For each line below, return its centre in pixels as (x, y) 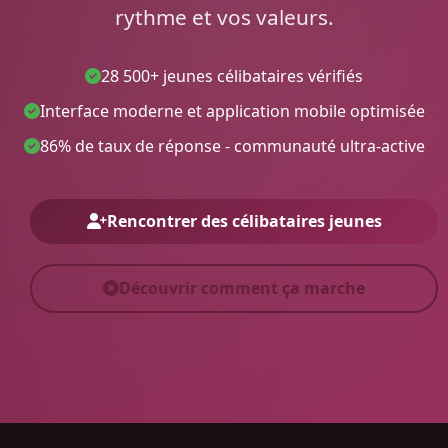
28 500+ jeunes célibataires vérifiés (232, 75)
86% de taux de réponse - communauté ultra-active (232, 145)
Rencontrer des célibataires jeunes (244, 220)
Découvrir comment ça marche (242, 287)
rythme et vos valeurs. (224, 16)
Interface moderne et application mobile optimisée (232, 110)
